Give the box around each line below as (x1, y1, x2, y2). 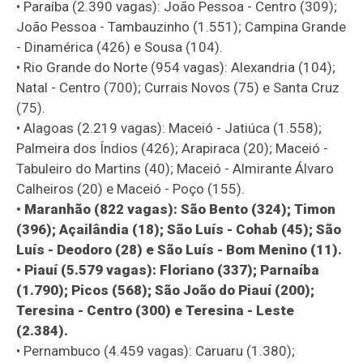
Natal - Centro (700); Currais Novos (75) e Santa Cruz (16, 79, 340, 96)
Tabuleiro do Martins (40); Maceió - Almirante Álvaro (16, 160, 335, 177)
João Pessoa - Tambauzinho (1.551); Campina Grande (16, 18, 347, 35)
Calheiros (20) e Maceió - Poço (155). (16, 180, 246, 197)
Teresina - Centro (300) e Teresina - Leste (16, 301, 295, 318)
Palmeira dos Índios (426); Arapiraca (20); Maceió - (16, 139, 329, 156)
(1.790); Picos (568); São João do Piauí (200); (16, 281, 315, 298)
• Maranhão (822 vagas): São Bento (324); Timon (16, 200, 336, 217)
